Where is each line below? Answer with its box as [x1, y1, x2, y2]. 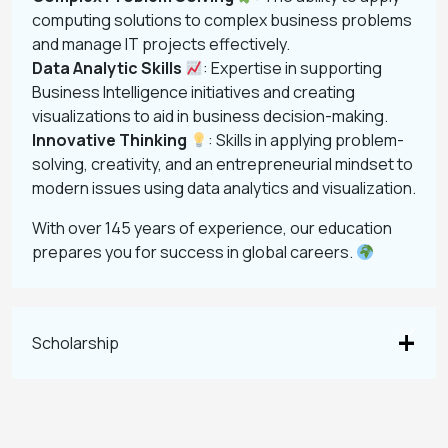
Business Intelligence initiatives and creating [32, 81, 355, 103]
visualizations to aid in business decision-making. [32, 105, 388, 127]
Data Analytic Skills [32, 57, 182, 79]
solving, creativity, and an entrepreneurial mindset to [32, 153, 413, 175]
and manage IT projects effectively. [32, 33, 290, 55]
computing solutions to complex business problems [32, 9, 412, 31]
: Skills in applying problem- [208, 129, 405, 151]
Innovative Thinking [32, 129, 187, 151]
